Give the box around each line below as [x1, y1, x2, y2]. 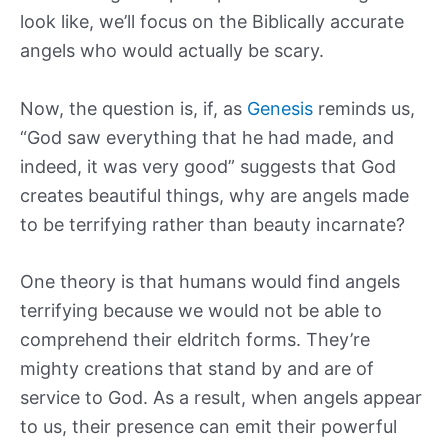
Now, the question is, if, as [20, 97, 247, 119]
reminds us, [313, 97, 415, 119]
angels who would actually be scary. [20, 39, 324, 61]
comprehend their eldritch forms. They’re [20, 329, 370, 351]
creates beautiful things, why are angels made [20, 184, 409, 206]
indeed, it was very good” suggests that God [20, 155, 396, 177]
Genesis [247, 97, 313, 119]
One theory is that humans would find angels [20, 271, 400, 293]
